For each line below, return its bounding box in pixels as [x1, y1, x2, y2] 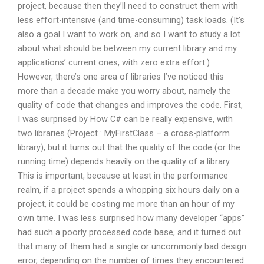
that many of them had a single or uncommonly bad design [18, 240, 246, 252]
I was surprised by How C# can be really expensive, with [18, 113, 233, 124]
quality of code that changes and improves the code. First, [18, 99, 243, 110]
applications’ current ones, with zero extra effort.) [18, 57, 210, 68]
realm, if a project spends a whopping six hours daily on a [18, 184, 239, 195]
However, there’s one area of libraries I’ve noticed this [18, 71, 224, 82]
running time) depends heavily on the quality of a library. [18, 156, 231, 167]
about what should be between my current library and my [18, 42, 237, 54]
